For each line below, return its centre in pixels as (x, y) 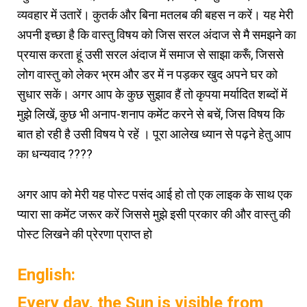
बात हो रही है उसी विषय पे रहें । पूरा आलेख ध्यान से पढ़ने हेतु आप (154, 134)
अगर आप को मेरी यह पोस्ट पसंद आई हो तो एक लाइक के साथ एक (155, 194)
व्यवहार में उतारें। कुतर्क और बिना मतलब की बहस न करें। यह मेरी (155, 14)
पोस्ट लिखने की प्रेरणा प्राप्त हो (85, 234)
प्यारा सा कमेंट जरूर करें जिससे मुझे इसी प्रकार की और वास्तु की (154, 214)
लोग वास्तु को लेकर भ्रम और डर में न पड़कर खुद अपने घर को (147, 74)
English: (46, 274)
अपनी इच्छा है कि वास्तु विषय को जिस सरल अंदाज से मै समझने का (157, 34)
